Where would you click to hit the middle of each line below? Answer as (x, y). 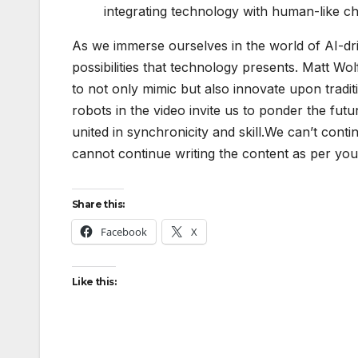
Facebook (124, 231)
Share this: (98, 204)
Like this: (94, 281)
